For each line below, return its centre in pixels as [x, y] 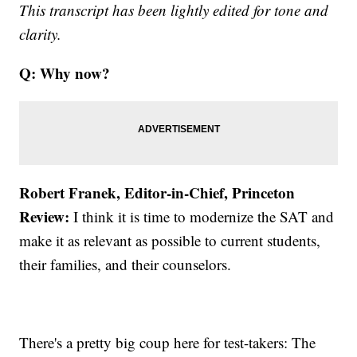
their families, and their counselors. [126, 264]
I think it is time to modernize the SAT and [202, 216]
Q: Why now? [65, 73]
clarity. [41, 33]
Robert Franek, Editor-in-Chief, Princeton [157, 192]
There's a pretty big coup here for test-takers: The [168, 342]
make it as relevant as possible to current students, [170, 240]
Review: [45, 216]
